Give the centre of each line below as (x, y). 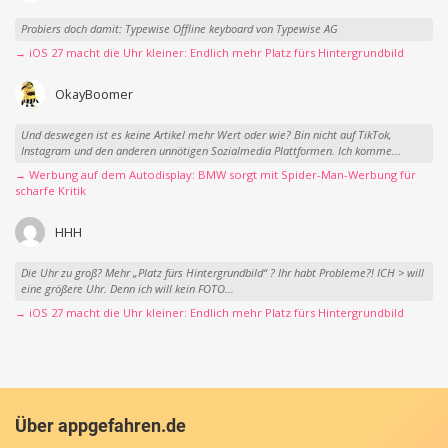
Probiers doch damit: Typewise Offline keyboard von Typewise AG (179, 29)
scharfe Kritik (50, 190)
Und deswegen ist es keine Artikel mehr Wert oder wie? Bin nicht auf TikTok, (206, 135)
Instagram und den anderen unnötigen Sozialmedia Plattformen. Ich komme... (210, 151)
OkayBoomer (93, 93)
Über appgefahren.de (100, 426)
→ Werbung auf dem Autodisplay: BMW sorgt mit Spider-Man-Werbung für (215, 174)
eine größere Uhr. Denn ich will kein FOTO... (127, 289)
